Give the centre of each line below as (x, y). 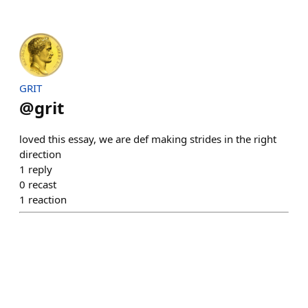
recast (42, 184)
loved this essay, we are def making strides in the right (148, 139)
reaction (47, 199)
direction (40, 154)
